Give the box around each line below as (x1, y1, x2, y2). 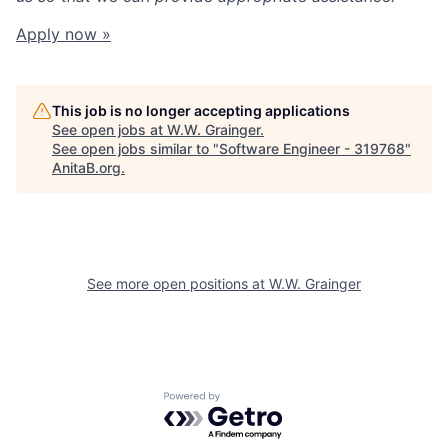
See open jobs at (52, 121, 167, 139)
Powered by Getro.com (163, 390, 339, 411)
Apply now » (16, 24, 111, 45)
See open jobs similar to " (52, 140, 219, 158)
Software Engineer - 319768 (219, 140, 405, 158)
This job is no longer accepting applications (52, 102, 350, 120)
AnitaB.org (52, 159, 121, 177)
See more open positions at (87, 275, 269, 293)
